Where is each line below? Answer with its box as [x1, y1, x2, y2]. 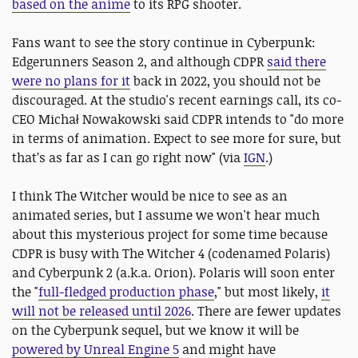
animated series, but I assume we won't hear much [12, 206, 320, 225]
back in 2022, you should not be [130, 72, 320, 90]
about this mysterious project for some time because [12, 225, 328, 244]
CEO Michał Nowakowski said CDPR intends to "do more [12, 110, 344, 129]
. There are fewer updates [191, 302, 341, 320]
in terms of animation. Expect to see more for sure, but [12, 129, 341, 148]
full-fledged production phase [38, 283, 214, 301]
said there [267, 53, 326, 71]
